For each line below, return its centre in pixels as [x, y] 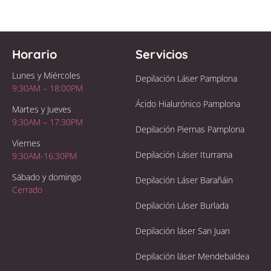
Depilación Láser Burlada [182, 206]
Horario [34, 54]
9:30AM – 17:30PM [47, 122]
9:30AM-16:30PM [44, 155]
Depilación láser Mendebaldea [192, 256]
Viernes [26, 143]
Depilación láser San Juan [182, 231]
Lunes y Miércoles [46, 75]
